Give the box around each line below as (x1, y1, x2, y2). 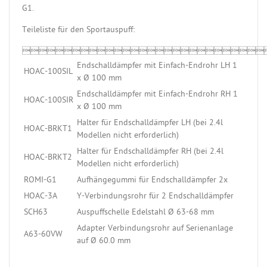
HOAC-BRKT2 (24, 152, 72, 164)
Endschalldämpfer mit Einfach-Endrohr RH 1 (77, 89, 238, 101)
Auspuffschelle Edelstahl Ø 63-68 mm (77, 207, 214, 219)
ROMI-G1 (24, 175, 57, 187)
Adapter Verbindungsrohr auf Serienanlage (77, 223, 233, 235)
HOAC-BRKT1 (24, 123, 72, 135)
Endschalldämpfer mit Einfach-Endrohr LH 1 (77, 60, 237, 72)
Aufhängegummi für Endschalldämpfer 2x (77, 175, 228, 187)
